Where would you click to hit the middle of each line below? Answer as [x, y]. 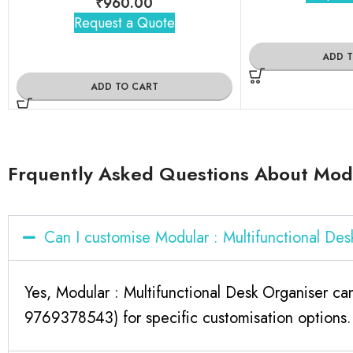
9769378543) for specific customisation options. [188, 318]
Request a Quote [124, 22]
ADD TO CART [124, 86]
